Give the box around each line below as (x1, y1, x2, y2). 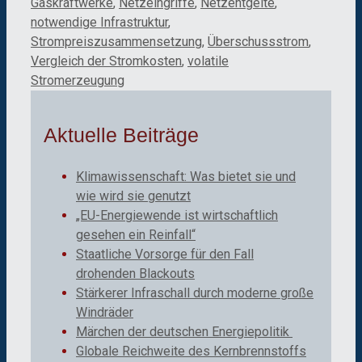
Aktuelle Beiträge (44, 123, 199, 146)
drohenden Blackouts (76, 265, 195, 281)
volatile (187, 53, 229, 69)
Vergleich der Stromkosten (31, 53, 182, 69)
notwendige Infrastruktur (31, 15, 168, 31)
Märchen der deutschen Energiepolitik (76, 323, 293, 339)
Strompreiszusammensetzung (31, 34, 202, 50)
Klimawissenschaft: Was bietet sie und (76, 168, 296, 184)
